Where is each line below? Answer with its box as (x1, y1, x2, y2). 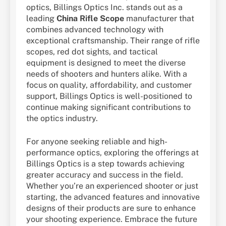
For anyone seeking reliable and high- (26, 136, 167, 146)
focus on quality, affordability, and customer (26, 80, 192, 90)
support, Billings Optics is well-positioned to (26, 91, 192, 101)
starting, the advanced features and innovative (26, 192, 200, 202)
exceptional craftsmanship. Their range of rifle (26, 35, 200, 45)
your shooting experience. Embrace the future (26, 214, 197, 224)
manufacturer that (124, 13, 194, 23)
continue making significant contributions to (26, 102, 191, 112)
